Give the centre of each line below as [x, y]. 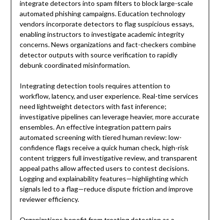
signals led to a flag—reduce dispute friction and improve [106, 189]
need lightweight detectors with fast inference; [93, 107]
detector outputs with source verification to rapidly [98, 55]
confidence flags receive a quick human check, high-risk [104, 148]
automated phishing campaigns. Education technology [102, 14]
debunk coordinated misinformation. [75, 65]
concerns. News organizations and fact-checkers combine [108, 45]
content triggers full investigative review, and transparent [108, 158]
